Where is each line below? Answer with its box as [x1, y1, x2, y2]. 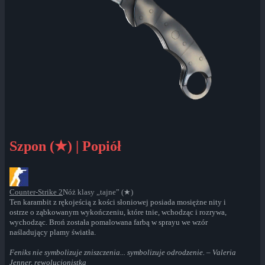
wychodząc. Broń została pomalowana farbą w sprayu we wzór [9, 218, 208, 227]
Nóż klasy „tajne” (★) [63, 188, 133, 197]
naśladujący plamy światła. [9, 228, 96, 237]
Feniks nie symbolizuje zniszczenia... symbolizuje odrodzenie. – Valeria [9, 248, 236, 257]
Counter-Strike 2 [9, 188, 63, 197]
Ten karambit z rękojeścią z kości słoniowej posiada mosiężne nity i [9, 198, 226, 207]
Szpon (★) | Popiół [9, 138, 121, 154]
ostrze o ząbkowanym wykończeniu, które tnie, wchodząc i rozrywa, [9, 208, 227, 217]
